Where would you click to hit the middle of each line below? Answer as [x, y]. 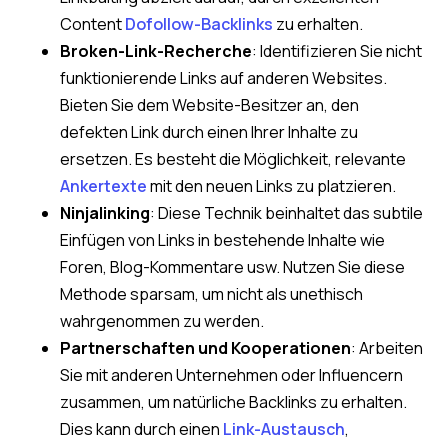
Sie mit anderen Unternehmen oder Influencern [231, 374]
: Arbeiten [387, 347]
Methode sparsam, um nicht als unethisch [211, 293]
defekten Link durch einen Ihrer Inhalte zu [209, 131]
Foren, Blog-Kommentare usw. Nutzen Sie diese [232, 266]
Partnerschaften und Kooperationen [205, 347]
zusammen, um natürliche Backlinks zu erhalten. [233, 401]
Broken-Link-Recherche [156, 50]
